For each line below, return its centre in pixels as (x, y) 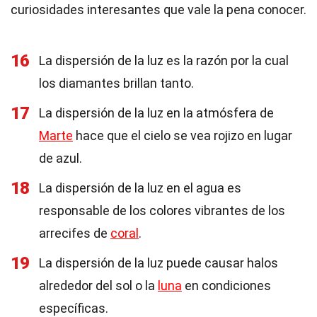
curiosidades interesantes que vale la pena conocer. (158, 10)
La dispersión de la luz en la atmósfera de (156, 113)
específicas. (74, 308)
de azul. (60, 158)
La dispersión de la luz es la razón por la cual (164, 60)
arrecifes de (75, 233)
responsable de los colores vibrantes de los (162, 211)
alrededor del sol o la (98, 286)
